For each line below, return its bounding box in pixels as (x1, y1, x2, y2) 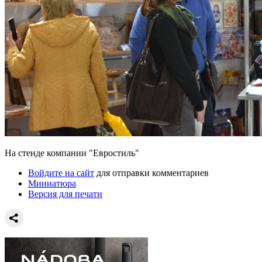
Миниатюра (28, 178, 76, 188)
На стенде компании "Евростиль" (5, 147, 139, 158)
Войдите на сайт (28, 167, 94, 178)
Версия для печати (28, 188, 102, 199)
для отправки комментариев (94, 167, 209, 178)
